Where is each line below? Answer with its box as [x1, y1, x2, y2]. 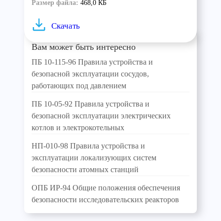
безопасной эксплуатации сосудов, [32, 70, 149, 78]
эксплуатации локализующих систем [32, 153, 156, 162]
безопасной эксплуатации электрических [32, 111, 171, 120]
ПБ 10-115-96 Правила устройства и [32, 58, 153, 66]
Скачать [51, 21, 80, 31]
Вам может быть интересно [32, 42, 136, 52]
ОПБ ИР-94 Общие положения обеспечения [32, 184, 180, 192]
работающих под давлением [32, 81, 126, 90]
